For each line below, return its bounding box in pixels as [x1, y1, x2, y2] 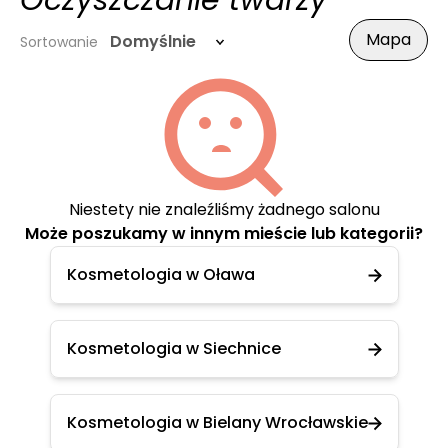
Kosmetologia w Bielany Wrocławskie [66, 411, 368, 434]
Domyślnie [110, 30, 196, 53]
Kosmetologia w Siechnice [66, 337, 281, 360]
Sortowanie [20, 32, 98, 52]
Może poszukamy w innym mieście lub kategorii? [25, 222, 423, 245]
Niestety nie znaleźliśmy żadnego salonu [68, 198, 380, 221]
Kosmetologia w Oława [66, 263, 255, 286]
